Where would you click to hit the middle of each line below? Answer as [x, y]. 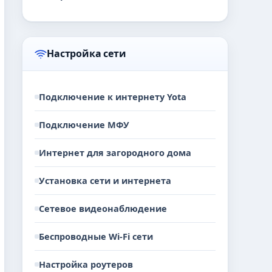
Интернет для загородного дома [115, 152]
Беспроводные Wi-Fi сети [96, 236]
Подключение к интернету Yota [113, 97]
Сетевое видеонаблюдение [103, 208]
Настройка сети [87, 53]
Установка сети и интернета [105, 180]
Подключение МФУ [84, 124]
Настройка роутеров [86, 264]
